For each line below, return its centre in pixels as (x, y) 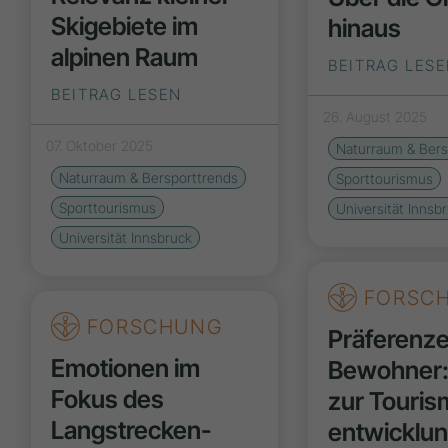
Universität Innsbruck (126, 238)
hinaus (365, 28)
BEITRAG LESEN (116, 95)
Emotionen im (126, 368)
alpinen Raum (125, 57)
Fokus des (108, 399)
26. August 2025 (375, 117)
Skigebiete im (125, 26)
